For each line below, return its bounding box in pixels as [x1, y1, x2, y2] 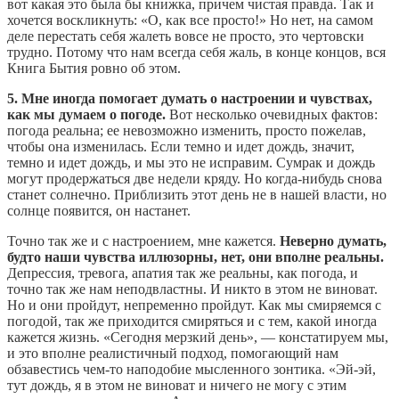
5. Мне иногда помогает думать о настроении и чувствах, [7, 91, 372, 107]
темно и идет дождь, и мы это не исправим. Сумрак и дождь [7, 155, 375, 171]
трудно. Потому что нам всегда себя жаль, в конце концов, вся [7, 45, 386, 61]
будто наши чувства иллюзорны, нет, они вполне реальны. [7, 249, 384, 265]
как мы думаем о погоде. [7, 107, 166, 123]
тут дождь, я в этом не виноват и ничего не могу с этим [7, 378, 346, 394]
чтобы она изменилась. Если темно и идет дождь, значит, [7, 139, 354, 155]
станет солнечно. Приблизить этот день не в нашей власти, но [7, 187, 387, 203]
